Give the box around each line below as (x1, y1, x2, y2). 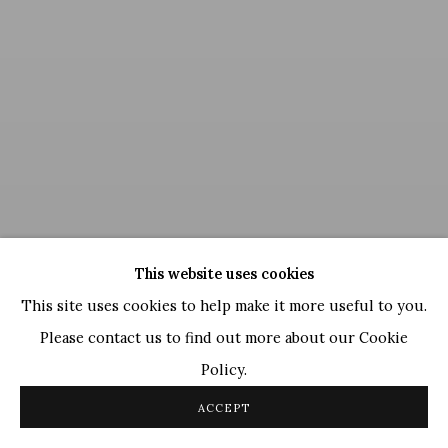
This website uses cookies (134, 264, 314, 283)
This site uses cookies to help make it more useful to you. (21, 296, 427, 315)
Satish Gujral (20, 362, 112, 381)
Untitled (119, 362, 173, 381)
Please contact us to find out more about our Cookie (40, 328, 408, 347)
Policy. (201, 360, 247, 379)
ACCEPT (198, 401, 250, 415)
